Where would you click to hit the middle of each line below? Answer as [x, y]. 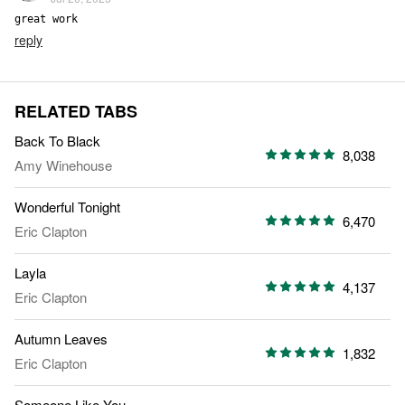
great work [46, 19]
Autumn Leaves [61, 339]
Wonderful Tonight [67, 207]
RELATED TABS [76, 112]
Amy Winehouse [63, 165]
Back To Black [57, 141]
